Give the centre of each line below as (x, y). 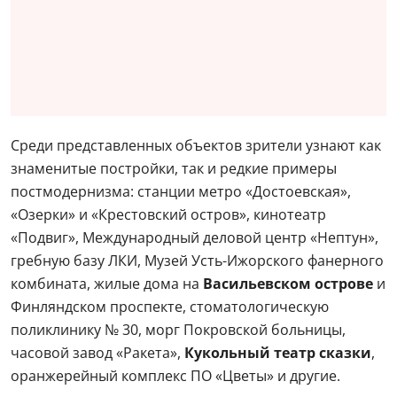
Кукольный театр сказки (278, 353)
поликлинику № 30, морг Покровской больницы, (178, 330)
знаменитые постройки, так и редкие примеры (174, 168)
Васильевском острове (288, 284)
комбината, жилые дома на (107, 284)
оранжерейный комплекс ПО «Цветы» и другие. (175, 376)
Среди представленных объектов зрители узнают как (196, 145)
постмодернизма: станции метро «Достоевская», (181, 191)
